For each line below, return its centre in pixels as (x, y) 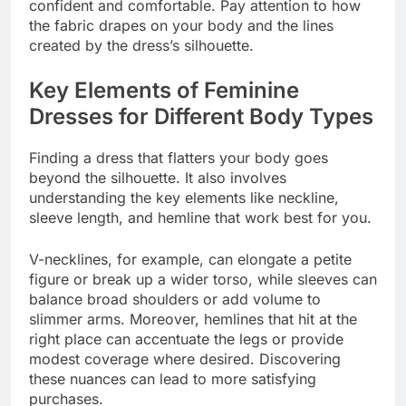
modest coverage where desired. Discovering (185, 358)
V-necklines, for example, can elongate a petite (190, 259)
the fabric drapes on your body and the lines (181, 26)
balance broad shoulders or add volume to (175, 299)
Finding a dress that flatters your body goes (179, 157)
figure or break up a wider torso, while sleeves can (203, 279)
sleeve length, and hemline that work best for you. (200, 217)
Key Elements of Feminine (164, 91)
